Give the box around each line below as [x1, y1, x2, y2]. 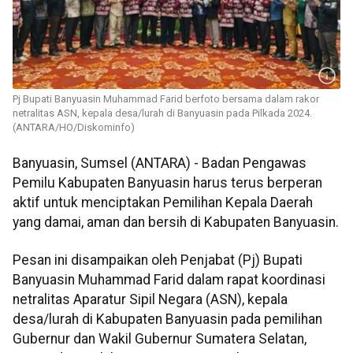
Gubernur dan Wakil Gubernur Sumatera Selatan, [13, 330, 307, 347]
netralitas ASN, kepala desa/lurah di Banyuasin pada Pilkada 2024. [13, 107, 312, 120]
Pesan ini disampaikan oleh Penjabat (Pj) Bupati [13, 251, 303, 268]
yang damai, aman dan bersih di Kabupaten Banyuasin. [13, 214, 339, 231]
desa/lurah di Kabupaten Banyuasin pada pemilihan [13, 310, 322, 327]
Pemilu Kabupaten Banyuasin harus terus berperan [13, 175, 322, 191]
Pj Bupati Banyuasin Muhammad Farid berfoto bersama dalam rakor [13, 93, 319, 106]
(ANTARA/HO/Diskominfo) [13, 121, 135, 134]
